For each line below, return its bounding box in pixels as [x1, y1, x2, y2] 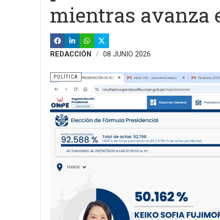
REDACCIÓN [50, 50, 91, 58]
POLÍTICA [54, 74, 78, 80]
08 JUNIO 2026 [103, 50, 151, 58]
